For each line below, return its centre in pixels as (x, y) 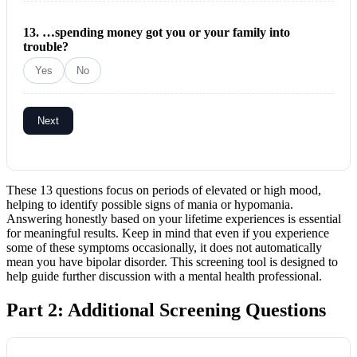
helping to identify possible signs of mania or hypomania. (150, 205)
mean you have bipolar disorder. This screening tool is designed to (172, 262)
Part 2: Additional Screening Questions (166, 310)
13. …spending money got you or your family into (157, 33)
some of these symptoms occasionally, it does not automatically (164, 248)
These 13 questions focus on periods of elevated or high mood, (164, 190)
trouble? (46, 47)
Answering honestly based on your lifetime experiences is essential (174, 219)
